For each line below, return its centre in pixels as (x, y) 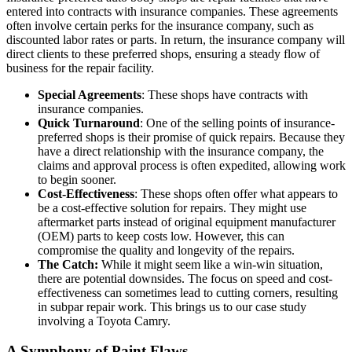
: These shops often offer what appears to (236, 193)
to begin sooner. (77, 179)
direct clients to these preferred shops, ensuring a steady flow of (163, 53)
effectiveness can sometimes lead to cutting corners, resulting (188, 292)
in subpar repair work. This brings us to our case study (172, 306)
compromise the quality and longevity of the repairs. (166, 250)
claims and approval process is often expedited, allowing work (192, 165)
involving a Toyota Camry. (104, 321)
